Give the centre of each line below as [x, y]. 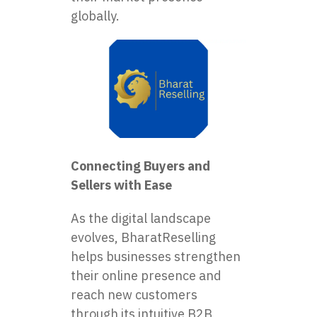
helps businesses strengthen [156, 256]
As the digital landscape [141, 218]
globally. [95, 16]
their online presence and [146, 275]
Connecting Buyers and [140, 166]
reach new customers [134, 294]
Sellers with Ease [121, 185]
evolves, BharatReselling [143, 237]
